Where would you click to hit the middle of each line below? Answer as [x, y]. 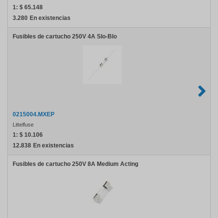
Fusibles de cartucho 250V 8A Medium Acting [75, 164]
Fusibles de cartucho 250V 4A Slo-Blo [65, 36]
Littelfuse [23, 125]
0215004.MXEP [34, 114]
